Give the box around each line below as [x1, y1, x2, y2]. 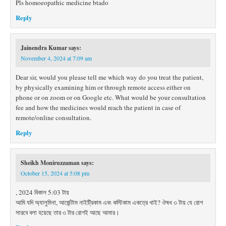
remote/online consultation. [16, 113, 91, 122]
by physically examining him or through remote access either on [16, 83, 191, 92]
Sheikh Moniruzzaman [21, 158, 80, 167]
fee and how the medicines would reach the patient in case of [16, 103, 181, 112]
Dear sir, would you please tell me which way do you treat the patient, [16, 73, 203, 82]
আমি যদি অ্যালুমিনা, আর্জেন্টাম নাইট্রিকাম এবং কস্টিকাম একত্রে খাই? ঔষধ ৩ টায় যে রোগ [16, 198, 203, 207]
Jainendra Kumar [21, 43, 67, 52]
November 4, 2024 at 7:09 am [21, 54, 92, 62]
